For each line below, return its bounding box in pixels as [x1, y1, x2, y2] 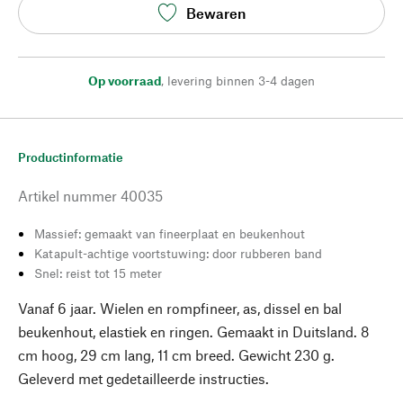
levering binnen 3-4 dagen [167, 73, 315, 88]
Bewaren [186, 4, 246, 22]
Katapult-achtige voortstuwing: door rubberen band [34, 246, 322, 261]
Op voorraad [88, 73, 161, 88]
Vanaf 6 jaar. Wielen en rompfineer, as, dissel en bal [18, 300, 342, 317]
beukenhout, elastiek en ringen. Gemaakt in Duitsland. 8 [18, 323, 369, 340]
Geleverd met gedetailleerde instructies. [18, 370, 269, 387]
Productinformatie [18, 149, 123, 165]
